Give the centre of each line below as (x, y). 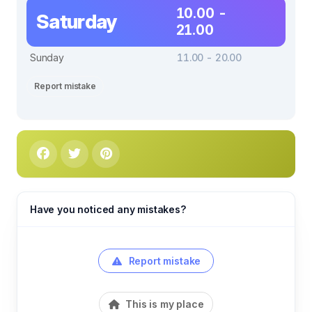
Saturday (77, 21)
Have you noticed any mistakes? (108, 209)
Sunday (47, 57)
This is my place (163, 304)
